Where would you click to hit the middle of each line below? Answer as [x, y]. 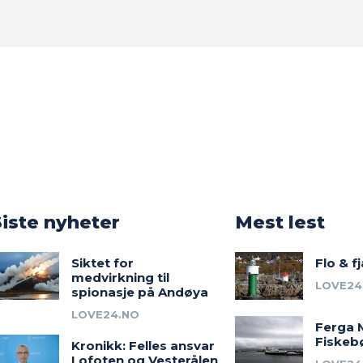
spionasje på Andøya [139, 292]
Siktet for [102, 263]
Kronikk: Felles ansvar [143, 345]
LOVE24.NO [105, 314]
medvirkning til [120, 277]
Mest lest [280, 222]
